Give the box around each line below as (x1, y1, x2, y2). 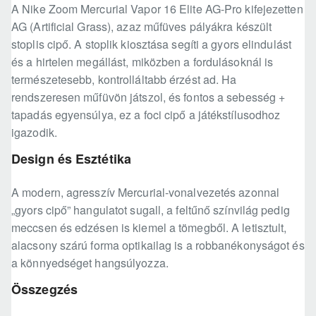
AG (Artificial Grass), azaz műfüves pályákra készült (11, 18, 272, 35)
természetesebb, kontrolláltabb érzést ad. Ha (11, 71, 237, 88)
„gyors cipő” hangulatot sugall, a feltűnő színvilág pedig (11, 202, 290, 219)
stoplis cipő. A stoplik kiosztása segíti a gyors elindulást (11, 36, 291, 53)
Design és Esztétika (11, 150, 131, 169)
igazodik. (11, 124, 57, 141)
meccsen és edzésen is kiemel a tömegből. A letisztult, (11, 219, 287, 236)
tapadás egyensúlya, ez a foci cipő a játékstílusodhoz (11, 107, 281, 123)
